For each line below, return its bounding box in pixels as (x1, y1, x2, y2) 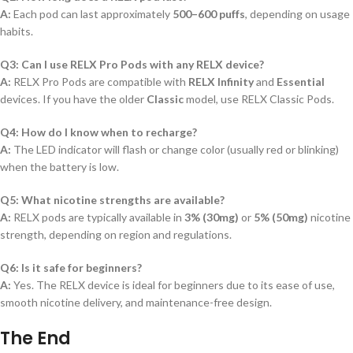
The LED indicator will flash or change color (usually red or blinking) (11, 143, 339, 156)
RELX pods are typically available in (11, 210, 184, 224)
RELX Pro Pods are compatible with (11, 75, 188, 88)
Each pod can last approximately (11, 7, 173, 20)
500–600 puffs (173, 7, 245, 20)
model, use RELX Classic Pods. (184, 92, 334, 106)
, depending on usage (245, 7, 350, 20)
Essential (277, 75, 325, 88)
